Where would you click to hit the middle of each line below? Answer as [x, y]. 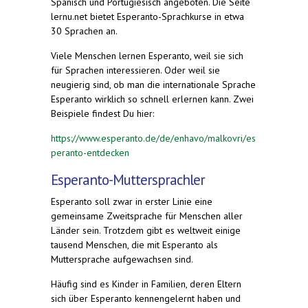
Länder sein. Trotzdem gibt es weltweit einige [146, 230]
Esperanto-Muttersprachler [128, 179]
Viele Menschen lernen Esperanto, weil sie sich [147, 55]
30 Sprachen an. [85, 31]
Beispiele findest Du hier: [104, 113]
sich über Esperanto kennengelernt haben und [146, 298]
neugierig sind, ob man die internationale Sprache [153, 84]
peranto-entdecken [90, 152]
